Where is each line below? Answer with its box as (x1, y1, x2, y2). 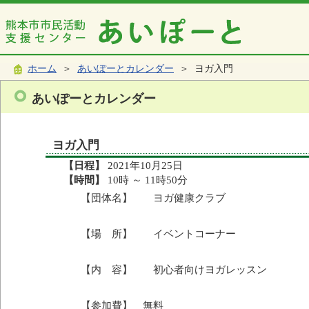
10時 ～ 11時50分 (104, 174, 188, 186)
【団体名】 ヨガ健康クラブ (80, 192, 226, 203)
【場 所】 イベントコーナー (80, 228, 236, 239)
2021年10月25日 (104, 159, 183, 171)
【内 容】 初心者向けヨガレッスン (80, 263, 267, 275)
